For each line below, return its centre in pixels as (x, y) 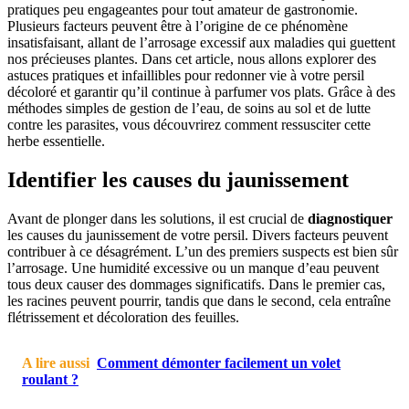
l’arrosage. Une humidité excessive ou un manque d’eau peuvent (193, 267)
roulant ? (50, 379)
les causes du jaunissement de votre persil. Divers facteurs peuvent (198, 235)
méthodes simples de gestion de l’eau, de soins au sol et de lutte (189, 108)
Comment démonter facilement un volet (219, 362)
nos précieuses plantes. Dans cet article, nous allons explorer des (192, 58)
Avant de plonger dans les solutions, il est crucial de (157, 218)
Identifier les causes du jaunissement (178, 179)
